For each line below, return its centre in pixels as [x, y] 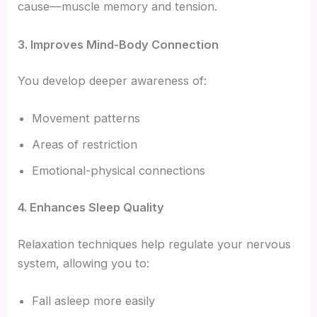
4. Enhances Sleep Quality [91, 208]
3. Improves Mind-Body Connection [119, 44]
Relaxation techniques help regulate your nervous [155, 244]
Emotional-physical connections [119, 171]
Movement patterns [86, 119]
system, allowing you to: [84, 263]
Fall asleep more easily [94, 300]
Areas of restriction [85, 145]
